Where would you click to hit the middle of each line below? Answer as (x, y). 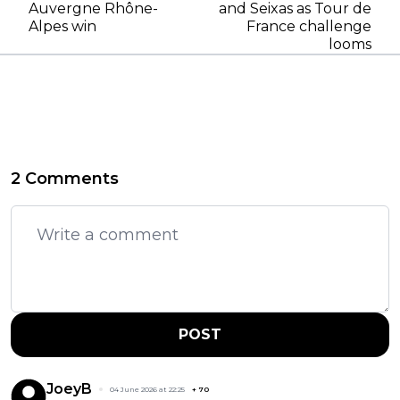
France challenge (309, 26)
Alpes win (62, 26)
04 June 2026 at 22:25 (147, 389)
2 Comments (65, 178)
